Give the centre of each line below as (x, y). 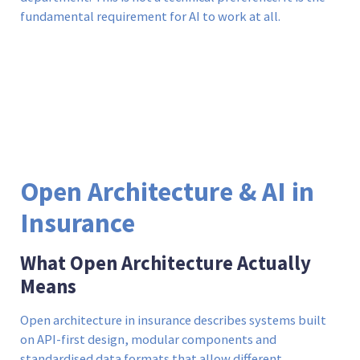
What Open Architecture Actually (166, 263)
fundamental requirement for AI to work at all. (150, 17)
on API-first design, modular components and (148, 340)
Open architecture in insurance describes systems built (173, 320)
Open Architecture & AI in (167, 192)
